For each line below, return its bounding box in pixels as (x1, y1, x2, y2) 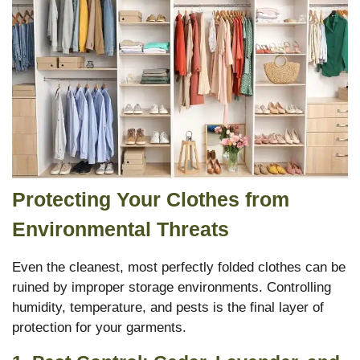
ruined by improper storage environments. (12, 279, 263, 295)
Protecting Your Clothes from (12, 187, 289, 211)
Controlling (263, 279, 331, 295)
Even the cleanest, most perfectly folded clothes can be (12, 259, 346, 275)
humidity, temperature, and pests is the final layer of (12, 299, 324, 315)
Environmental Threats (12, 217, 229, 240)
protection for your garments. (12, 319, 186, 335)
